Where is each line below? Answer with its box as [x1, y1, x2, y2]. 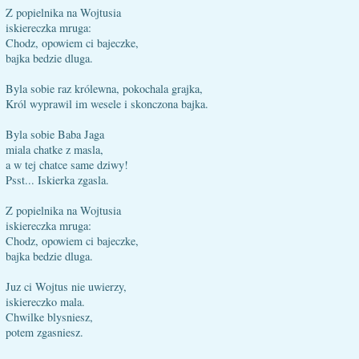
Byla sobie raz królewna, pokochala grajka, [6, 81, 203, 96]
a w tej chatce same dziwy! [6, 157, 128, 172]
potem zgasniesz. [6, 325, 83, 340]
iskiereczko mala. [6, 294, 85, 309]
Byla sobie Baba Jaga [6, 127, 104, 142]
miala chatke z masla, [6, 142, 103, 157]
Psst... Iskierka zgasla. [6, 172, 109, 188]
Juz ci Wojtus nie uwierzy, [6, 279, 127, 294]
